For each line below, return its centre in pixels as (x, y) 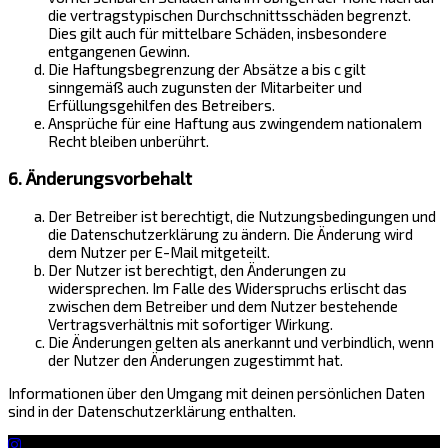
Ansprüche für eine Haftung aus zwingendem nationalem (235, 122)
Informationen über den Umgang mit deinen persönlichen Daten (216, 392)
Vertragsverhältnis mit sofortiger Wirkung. (190, 323)
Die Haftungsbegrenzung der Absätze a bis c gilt (207, 68)
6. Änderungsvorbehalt (100, 178)
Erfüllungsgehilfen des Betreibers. (161, 104)
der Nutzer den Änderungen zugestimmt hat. (195, 359)
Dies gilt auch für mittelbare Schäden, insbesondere (217, 32)
